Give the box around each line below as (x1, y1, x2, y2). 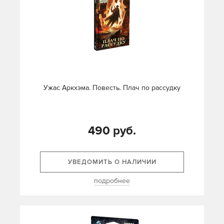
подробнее (94, 176, 130, 185)
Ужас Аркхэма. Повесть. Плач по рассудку (43, 83, 180, 92)
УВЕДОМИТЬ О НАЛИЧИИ (67, 158, 156, 166)
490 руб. (88, 123, 136, 138)
